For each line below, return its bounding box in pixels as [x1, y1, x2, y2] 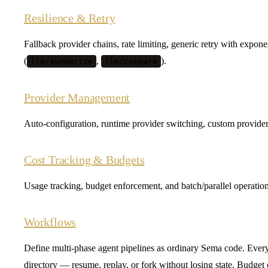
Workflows [24, 215, 77, 229]
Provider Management [24, 90, 130, 104]
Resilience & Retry [24, 11, 115, 25]
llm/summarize [31, 56, 93, 66]
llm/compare [105, 56, 157, 66]
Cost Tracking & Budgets [24, 153, 145, 166]
